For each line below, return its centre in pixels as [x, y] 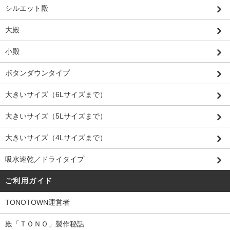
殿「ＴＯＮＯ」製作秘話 [45, 224]
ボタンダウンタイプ [37, 73]
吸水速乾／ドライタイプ [45, 159]
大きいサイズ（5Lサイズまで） [60, 116]
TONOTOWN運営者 [37, 202]
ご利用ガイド [29, 180]
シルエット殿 [27, 8]
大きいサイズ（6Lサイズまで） [56, 94]
